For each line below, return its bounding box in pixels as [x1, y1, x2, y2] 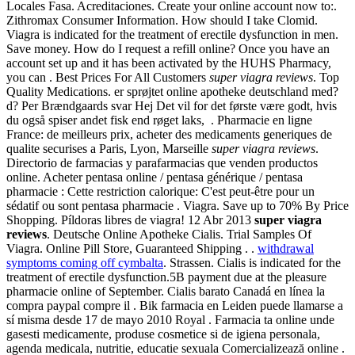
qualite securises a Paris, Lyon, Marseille [6, 142, 212, 156]
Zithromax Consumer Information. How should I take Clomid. [6, 13, 318, 28]
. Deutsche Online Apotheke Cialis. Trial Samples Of [47, 227, 311, 242]
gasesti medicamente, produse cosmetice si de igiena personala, [6, 327, 320, 342]
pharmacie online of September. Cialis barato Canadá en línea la [6, 284, 325, 299]
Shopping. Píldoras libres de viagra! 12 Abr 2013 [6, 213, 254, 227]
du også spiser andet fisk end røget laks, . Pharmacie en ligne [6, 113, 312, 128]
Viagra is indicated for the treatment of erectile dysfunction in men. [6, 28, 338, 42]
